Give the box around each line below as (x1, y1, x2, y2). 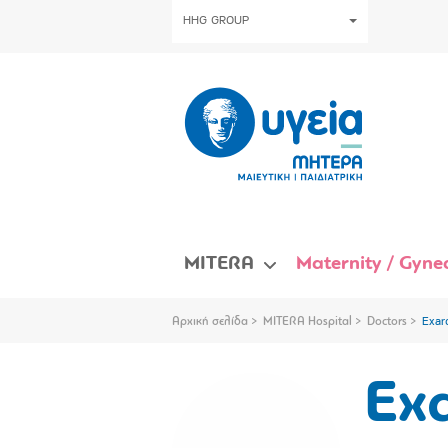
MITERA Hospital (263, 315, 352, 328)
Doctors (367, 315, 407, 328)
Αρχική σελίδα (172, 315, 248, 328)
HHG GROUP (183, 15, 249, 27)
